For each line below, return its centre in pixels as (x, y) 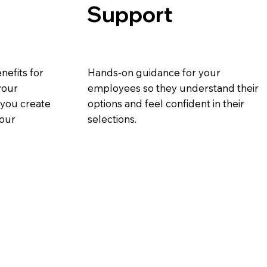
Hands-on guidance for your (154, 72)
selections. (112, 119)
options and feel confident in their (166, 103)
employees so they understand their (173, 88)
